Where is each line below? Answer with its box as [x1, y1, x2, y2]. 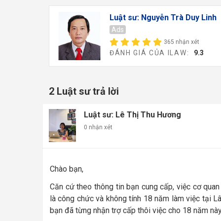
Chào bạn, [50, 164, 83, 174]
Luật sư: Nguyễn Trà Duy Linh [109, 13, 217, 22]
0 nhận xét [83, 123, 112, 131]
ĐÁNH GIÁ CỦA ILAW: [109, 49, 194, 57]
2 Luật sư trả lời [49, 85, 119, 97]
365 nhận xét [163, 38, 199, 45]
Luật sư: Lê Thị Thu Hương [83, 110, 181, 119]
